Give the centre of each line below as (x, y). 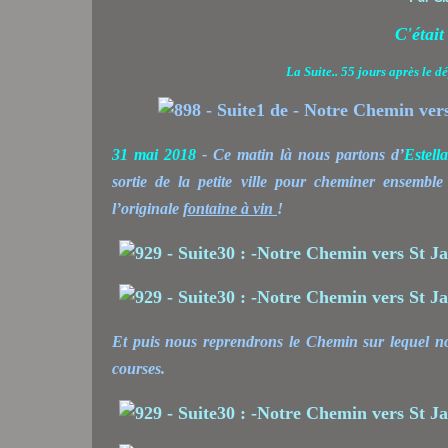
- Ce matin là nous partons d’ (299, 154)
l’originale (147, 208)
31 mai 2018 (154, 154)
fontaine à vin (230, 208)
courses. (142, 368)
